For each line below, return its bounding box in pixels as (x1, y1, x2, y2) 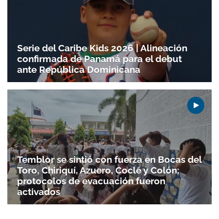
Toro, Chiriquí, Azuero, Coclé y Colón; (17, 165, 179, 176)
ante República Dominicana (17, 64, 140, 75)
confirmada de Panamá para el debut (17, 53, 182, 64)
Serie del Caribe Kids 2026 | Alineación (17, 42, 187, 53)
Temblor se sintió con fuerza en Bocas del (17, 154, 201, 165)
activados (17, 186, 60, 197)
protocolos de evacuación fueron (17, 175, 165, 187)
